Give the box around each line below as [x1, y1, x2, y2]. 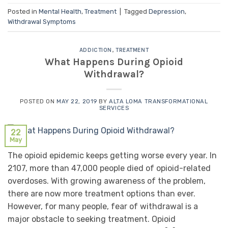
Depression [149, 8, 185, 16]
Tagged [124, 8, 149, 16]
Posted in [8, 8, 39, 16]
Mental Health [39, 8, 81, 16]
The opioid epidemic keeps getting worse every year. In [8, 151, 217, 161]
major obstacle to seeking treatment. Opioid [8, 214, 176, 224]
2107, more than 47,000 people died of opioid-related [8, 163, 211, 174]
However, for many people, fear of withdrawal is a [8, 202, 198, 212]
